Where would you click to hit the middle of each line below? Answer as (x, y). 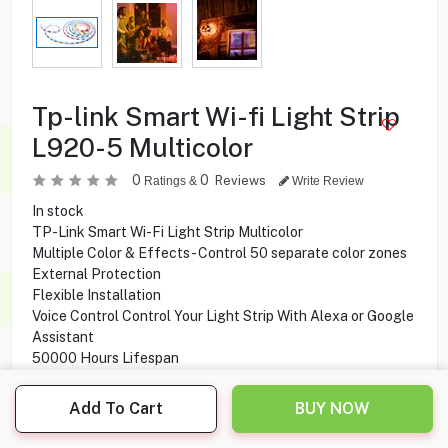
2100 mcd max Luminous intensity (139, 378)
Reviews (241, 180)
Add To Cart (115, 408)
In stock (57, 210)
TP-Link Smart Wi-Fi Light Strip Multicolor (167, 231)
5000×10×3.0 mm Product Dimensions (154, 399)
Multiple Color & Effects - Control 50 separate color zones (219, 252)
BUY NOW (332, 408)
